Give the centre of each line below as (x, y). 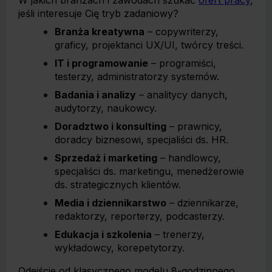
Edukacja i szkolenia (103, 234)
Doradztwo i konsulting (110, 126)
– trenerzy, (178, 234)
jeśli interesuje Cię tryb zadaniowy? (98, 13)
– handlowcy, (189, 158)
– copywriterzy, (182, 32)
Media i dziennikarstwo (110, 203)
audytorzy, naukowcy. (106, 108)
